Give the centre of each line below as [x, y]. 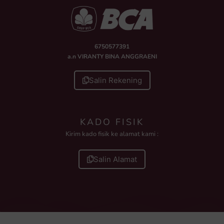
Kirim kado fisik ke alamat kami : [112, 134]
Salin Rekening [115, 80]
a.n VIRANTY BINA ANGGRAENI [112, 56]
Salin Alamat [115, 159]
